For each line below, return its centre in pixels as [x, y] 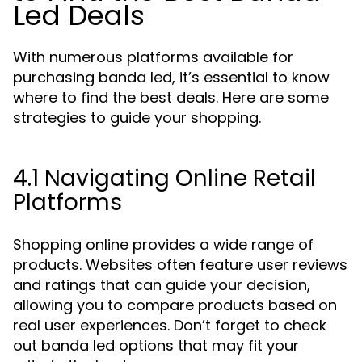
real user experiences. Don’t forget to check [170, 325]
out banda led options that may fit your [156, 345]
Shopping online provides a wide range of [163, 244]
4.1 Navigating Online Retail [164, 178]
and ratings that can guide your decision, [162, 285]
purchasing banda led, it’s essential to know [171, 77]
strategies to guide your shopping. [137, 118]
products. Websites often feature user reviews [180, 265]
